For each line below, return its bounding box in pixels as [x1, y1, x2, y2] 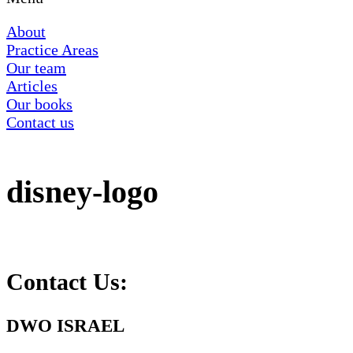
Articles [6, 77, 58, 95]
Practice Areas [6, 41, 98, 58]
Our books [6, 95, 72, 113]
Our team [6, 59, 66, 76]
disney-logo [6, 173, 158, 210]
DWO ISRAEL [6, 315, 124, 336]
